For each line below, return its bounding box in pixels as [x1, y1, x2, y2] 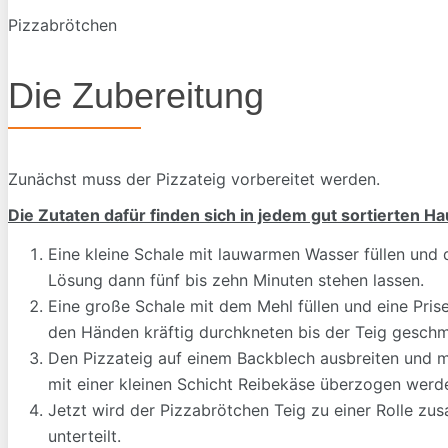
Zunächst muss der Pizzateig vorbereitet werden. [8, 169, 380, 190]
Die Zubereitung [8, 75, 264, 117]
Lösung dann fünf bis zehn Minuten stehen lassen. [48, 270, 424, 291]
